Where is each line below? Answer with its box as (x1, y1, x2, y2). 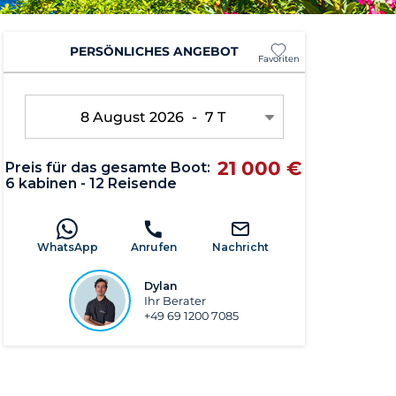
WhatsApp (36, 240, 98, 255)
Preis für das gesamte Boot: (5, 158, 211, 176)
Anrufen (131, 240, 178, 255)
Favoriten (257, 52, 300, 65)
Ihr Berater (144, 293, 207, 308)
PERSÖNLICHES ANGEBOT (69, 44, 239, 59)
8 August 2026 (80, 108, 188, 126)
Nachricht (212, 240, 270, 255)
